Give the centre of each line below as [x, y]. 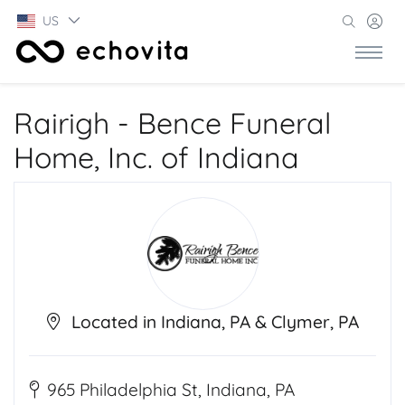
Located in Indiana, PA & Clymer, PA [215, 322]
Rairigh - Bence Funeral [172, 123]
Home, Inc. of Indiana [156, 157]
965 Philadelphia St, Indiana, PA [171, 390]
